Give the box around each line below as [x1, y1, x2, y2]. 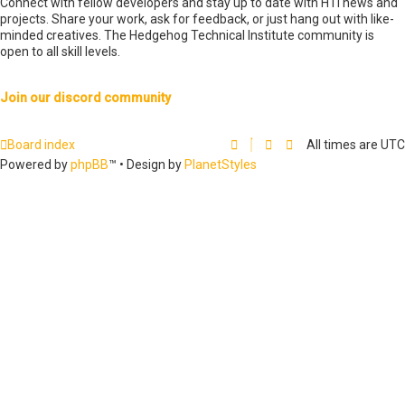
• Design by [119, 157, 184, 173]
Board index [7, 137, 75, 153]
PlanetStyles [184, 157, 257, 173]
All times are [306, 137, 381, 153]
